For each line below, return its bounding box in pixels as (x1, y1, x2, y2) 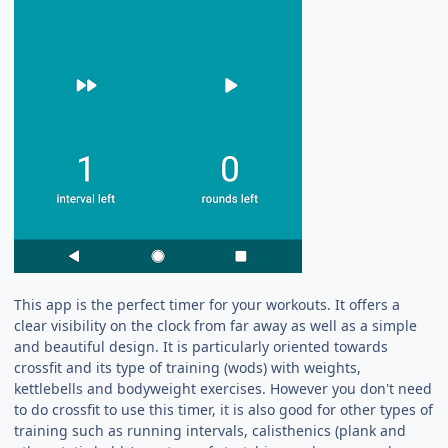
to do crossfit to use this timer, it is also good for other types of (14, 399, 434, 419)
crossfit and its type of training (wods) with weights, (14, 357, 362, 377)
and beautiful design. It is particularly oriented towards (14, 336, 389, 356)
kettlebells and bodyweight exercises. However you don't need (14, 378, 433, 398)
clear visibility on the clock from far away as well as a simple (14, 315, 418, 335)
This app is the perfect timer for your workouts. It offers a (14, 294, 401, 314)
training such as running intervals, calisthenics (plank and (14, 420, 407, 440)
